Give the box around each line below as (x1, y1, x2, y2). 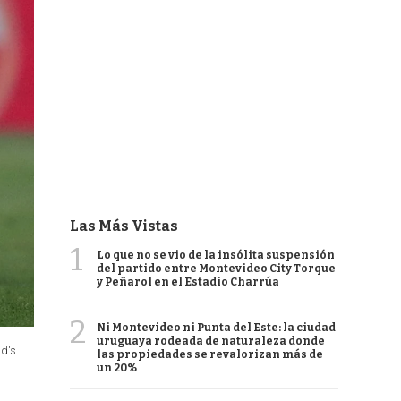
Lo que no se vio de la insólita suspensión (97, 249, 335, 261)
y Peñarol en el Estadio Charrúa (97, 276, 279, 288)
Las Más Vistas (70, 218, 178, 235)
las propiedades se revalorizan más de (97, 348, 323, 361)
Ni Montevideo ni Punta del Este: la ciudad (97, 321, 336, 334)
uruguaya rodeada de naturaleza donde (97, 335, 325, 347)
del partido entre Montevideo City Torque (97, 262, 336, 275)
